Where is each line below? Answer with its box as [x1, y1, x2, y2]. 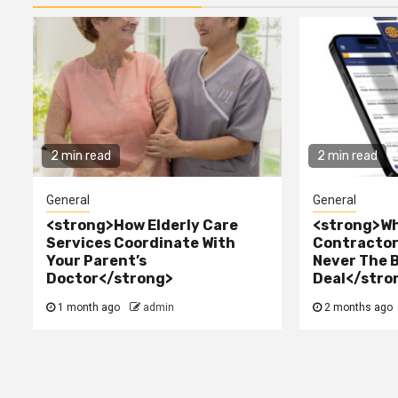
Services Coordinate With [46, 235, 235, 252]
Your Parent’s [46, 252, 147, 270]
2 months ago [321, 301, 395, 314]
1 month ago [55, 301, 123, 314]
